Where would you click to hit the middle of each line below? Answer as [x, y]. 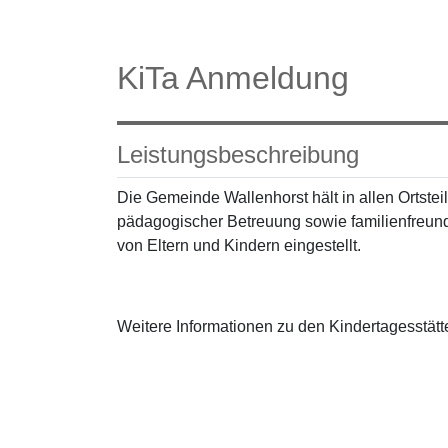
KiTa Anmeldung [233, 78]
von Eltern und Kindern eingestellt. [239, 245]
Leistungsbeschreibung [238, 154]
